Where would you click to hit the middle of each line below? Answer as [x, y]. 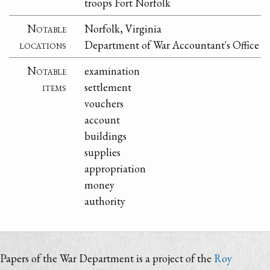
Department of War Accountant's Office [172, 45]
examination [112, 71]
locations [43, 45]
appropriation [115, 168]
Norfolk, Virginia [123, 28]
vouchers [104, 103]
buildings [106, 136]
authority [105, 201]
